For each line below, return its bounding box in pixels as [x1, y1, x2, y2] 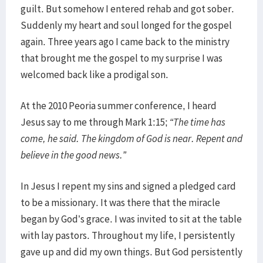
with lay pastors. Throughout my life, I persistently [21, 229, 235, 242]
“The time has [170, 116, 225, 129]
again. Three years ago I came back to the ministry [21, 35, 230, 48]
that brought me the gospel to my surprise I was [21, 52, 222, 65]
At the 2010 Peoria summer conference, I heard [21, 99, 217, 112]
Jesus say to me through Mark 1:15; [21, 116, 170, 129]
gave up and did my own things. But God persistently [21, 245, 242, 258]
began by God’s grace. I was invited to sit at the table [21, 213, 242, 225]
